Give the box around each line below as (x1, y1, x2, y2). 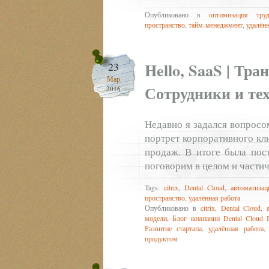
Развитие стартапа (145, 223, 202, 233)
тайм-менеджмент (189, 19, 243, 29)
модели (145, 213, 167, 223)
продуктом (145, 233, 178, 243)
